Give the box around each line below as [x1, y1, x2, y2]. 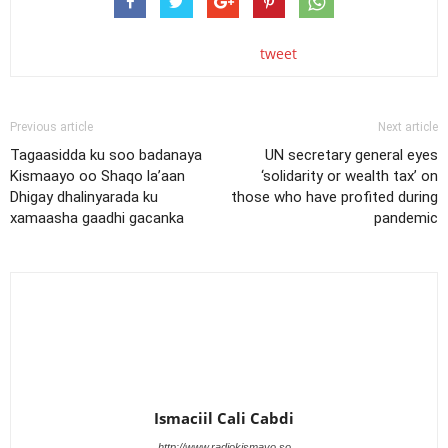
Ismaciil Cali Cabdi [154, 408, 294, 428]
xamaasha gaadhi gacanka [10, 209, 184, 227]
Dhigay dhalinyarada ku [10, 188, 158, 206]
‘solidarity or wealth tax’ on [261, 167, 438, 185]
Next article [378, 120, 438, 134]
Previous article [10, 120, 93, 134]
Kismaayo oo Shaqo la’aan [10, 167, 185, 185]
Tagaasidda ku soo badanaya [10, 146, 202, 164]
